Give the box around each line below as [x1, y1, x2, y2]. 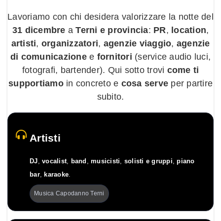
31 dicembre [12, 25, 66, 35]
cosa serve [121, 78, 168, 88]
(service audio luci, [132, 51, 211, 62]
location [171, 25, 206, 35]
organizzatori [41, 38, 98, 48]
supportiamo [8, 78, 64, 88]
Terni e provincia [75, 25, 148, 35]
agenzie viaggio [103, 38, 172, 48]
